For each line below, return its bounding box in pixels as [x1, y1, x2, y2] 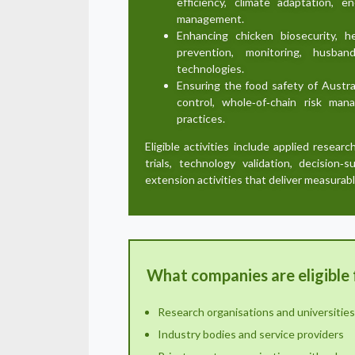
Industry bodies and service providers [158, 327, 344, 342]
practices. [177, 112, 225, 126]
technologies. [177, 62, 244, 76]
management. [177, 12, 244, 26]
